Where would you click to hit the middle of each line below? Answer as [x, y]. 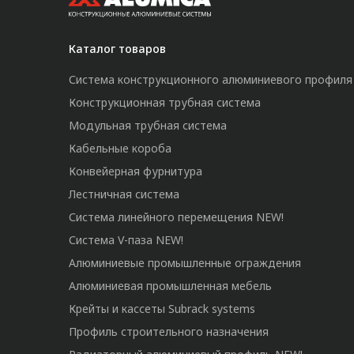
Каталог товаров [117, 49]
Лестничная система [124, 194]
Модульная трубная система [148, 125]
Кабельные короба [120, 148]
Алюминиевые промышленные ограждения [185, 263]
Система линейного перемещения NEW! [176, 217]
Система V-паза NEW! [126, 240]
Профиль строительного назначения [169, 331]
